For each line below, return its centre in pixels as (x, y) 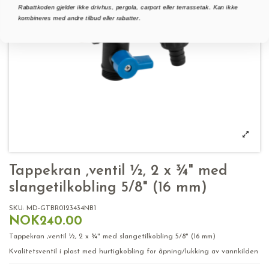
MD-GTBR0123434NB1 (61, 208)
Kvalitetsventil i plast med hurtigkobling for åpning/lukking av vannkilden (134, 252)
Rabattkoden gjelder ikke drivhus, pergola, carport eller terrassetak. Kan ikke (128, 7)
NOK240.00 (46, 221)
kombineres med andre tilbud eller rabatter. (79, 18)
